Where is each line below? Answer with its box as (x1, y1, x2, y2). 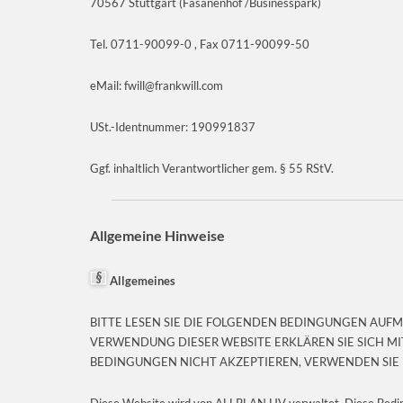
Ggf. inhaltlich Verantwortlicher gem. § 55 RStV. (90, 160, 334, 175)
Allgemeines (107, 273, 175, 288)
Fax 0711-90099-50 (200, 36, 309, 51)
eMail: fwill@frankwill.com (90, 77, 223, 93)
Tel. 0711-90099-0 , (90, 36, 200, 51)
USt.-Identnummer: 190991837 (90, 119, 255, 134)
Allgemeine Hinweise (90, 226, 225, 244)
